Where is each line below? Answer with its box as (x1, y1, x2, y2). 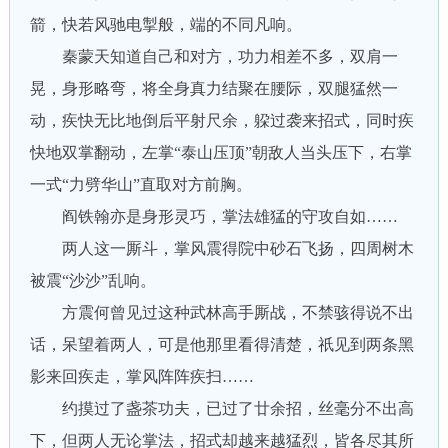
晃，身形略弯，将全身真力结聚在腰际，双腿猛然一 (29, 80, 398, 97)
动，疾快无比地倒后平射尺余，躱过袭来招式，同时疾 (29, 112, 414, 129)
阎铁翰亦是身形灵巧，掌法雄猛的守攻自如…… (29, 208, 398, 225)
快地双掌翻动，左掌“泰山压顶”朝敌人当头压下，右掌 (29, 144, 412, 161)
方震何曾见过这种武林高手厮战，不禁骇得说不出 (29, 304, 414, 321)
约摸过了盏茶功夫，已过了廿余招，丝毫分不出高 (29, 400, 414, 417)
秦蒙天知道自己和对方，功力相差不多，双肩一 (29, 48, 398, 65)
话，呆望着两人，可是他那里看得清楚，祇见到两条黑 (29, 336, 414, 353)
